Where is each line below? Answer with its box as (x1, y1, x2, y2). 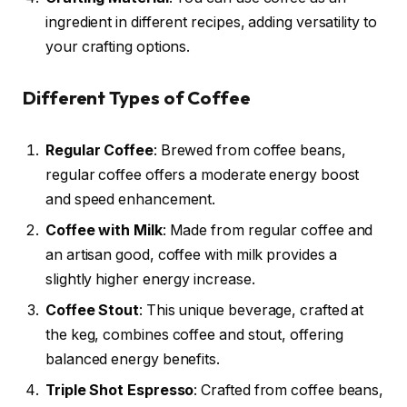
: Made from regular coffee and (162, 221, 373, 239)
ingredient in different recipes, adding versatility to (45, 13, 377, 31)
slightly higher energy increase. (45, 270, 255, 288)
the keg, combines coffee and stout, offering (45, 325, 343, 343)
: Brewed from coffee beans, (153, 141, 346, 159)
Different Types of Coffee (23, 86, 252, 110)
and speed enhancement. (45, 190, 216, 208)
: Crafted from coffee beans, (194, 381, 384, 399)
